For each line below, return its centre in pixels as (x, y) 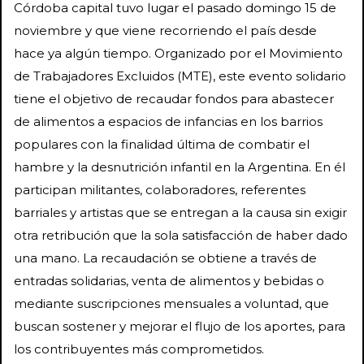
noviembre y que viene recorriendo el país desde (165, 30)
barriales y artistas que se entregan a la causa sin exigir (180, 212)
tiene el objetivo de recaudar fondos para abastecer (174, 98)
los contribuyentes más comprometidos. (139, 349)
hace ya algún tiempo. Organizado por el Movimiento (178, 53)
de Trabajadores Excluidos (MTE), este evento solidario (180, 76)
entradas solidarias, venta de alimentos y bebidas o (169, 280)
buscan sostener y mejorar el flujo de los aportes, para (180, 326)
